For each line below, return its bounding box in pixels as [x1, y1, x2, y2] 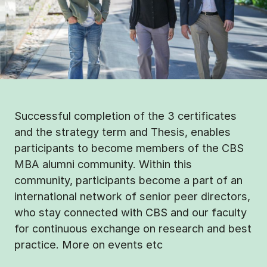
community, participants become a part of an [14, 173, 243, 187]
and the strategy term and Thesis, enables [14, 125, 231, 139]
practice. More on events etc [14, 238, 163, 252]
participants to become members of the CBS [14, 141, 244, 155]
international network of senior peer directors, [14, 190, 250, 203]
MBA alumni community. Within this [14, 157, 192, 171]
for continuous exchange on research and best [14, 222, 252, 235]
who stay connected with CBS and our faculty [14, 206, 247, 219]
